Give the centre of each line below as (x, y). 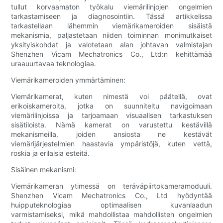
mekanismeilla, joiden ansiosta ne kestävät (111, 134)
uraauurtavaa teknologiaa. (54, 64)
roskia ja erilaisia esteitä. (51, 153)
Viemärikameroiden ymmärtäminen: (68, 80)
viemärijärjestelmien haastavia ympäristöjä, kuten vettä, (111, 144)
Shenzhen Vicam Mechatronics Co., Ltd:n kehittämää (111, 54)
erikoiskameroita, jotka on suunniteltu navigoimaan (111, 106)
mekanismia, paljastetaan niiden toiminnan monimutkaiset (111, 35)
